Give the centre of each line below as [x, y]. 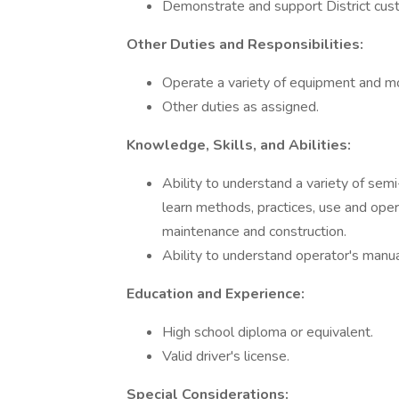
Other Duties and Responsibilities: [245, 45]
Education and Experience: [216, 294]
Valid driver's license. [226, 356]
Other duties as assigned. [240, 107]
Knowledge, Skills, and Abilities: [239, 145]
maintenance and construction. [254, 232]
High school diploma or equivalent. [268, 332]
